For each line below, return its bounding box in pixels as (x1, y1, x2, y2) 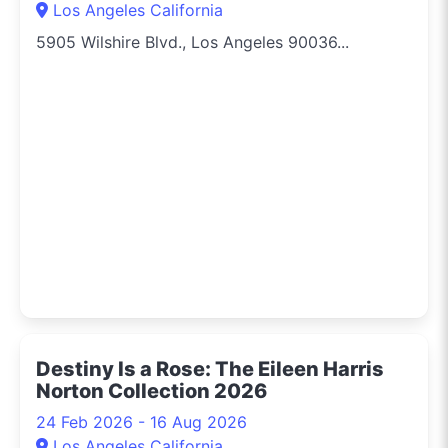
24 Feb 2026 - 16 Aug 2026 (36, 411, 247, 432)
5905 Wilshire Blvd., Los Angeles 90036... (36, 31, 349, 52)
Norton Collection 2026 (36, 378, 267, 403)
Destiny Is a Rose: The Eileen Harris (36, 356, 384, 381)
